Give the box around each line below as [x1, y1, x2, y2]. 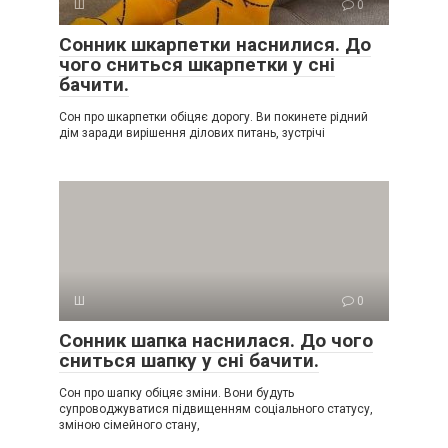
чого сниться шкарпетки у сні [59, 53, 335, 77]
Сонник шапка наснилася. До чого [59, 329, 373, 353]
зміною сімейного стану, [59, 418, 200, 433]
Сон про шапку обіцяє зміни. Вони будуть [59, 386, 294, 401]
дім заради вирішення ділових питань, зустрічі [59, 126, 325, 141]
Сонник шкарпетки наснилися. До [59, 33, 371, 57]
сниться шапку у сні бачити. [59, 349, 319, 373]
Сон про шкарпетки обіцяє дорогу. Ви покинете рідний [59, 110, 368, 125]
